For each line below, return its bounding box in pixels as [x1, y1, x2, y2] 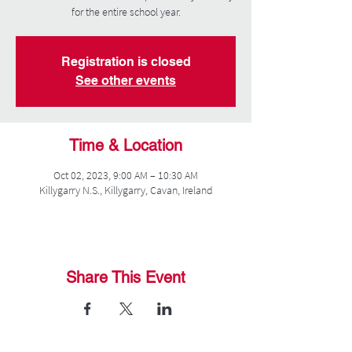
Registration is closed [60, 54, 191, 69]
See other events [75, 73, 176, 88]
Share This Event [66, 268, 185, 287]
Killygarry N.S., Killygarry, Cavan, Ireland [38, 183, 213, 197]
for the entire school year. [71, 5, 181, 19]
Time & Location [69, 136, 182, 155]
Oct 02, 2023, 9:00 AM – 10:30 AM [53, 168, 198, 182]
